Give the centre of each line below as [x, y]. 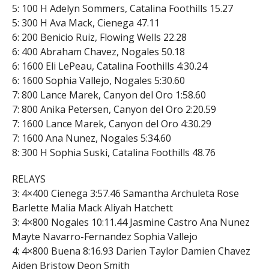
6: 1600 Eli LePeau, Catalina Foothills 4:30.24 [109, 66]
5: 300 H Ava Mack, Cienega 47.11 [86, 23]
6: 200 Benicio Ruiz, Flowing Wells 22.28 [99, 37]
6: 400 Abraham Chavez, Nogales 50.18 [98, 51]
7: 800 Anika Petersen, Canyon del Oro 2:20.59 [114, 109]
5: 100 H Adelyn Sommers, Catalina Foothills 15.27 [122, 8]
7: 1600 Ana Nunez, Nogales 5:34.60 [91, 138]
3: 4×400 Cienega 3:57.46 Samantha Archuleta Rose [125, 193]
